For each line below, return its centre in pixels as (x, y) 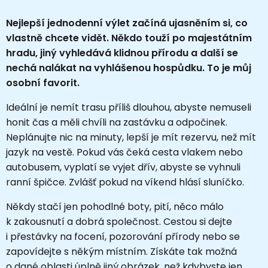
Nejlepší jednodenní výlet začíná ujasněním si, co (127, 23)
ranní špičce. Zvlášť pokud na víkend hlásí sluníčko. (125, 182)
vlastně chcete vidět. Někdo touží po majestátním (129, 38)
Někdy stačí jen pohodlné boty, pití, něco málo (115, 206)
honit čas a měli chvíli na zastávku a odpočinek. (117, 122)
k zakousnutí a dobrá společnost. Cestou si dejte (119, 221)
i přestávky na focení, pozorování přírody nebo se (123, 236)
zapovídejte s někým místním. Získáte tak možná (121, 251)
